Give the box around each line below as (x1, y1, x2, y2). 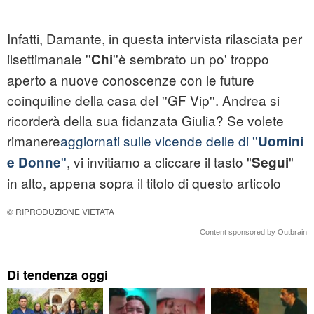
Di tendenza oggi (7, 266, 108, 285)
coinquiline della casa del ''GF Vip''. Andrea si (7, 90, 280, 110)
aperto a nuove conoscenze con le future (7, 70, 254, 90)
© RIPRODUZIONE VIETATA (7, 205, 114, 218)
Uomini (258, 132, 303, 151)
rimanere (7, 131, 60, 151)
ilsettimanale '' (7, 49, 91, 69)
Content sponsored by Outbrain (200, 228, 307, 237)
